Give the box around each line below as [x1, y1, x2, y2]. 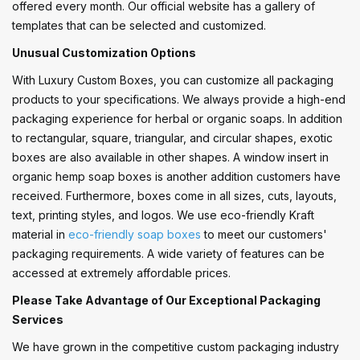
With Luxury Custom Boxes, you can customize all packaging [12, 72, 333, 87]
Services [12, 312, 63, 326]
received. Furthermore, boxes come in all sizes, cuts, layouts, [12, 188, 337, 202]
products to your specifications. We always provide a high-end [12, 92, 346, 106]
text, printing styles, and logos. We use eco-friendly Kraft [12, 207, 314, 222]
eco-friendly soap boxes [68, 227, 201, 241]
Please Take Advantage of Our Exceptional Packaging [12, 292, 321, 307]
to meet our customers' [201, 227, 327, 241]
